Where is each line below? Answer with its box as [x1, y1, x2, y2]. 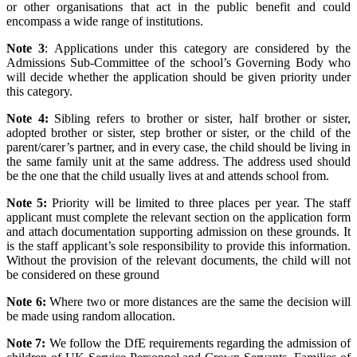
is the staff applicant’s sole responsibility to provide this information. [6, 239, 351, 253]
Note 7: [6, 336, 46, 351]
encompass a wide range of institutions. [6, 14, 203, 29]
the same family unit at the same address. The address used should [6, 155, 351, 169]
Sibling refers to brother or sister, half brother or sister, [48, 112, 351, 126]
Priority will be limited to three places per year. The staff [52, 196, 351, 210]
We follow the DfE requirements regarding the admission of [45, 336, 351, 351]
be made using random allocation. [6, 309, 175, 324]
